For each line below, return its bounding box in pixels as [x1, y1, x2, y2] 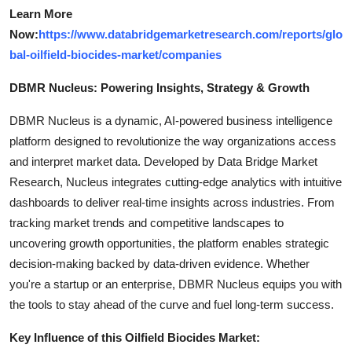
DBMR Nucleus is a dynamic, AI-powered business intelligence [9, 114, 332, 127]
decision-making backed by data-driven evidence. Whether [9, 257, 310, 270]
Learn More [9, 7, 72, 20]
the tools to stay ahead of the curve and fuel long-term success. [9, 298, 334, 311]
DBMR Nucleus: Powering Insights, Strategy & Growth [9, 81, 310, 94]
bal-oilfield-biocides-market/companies [9, 48, 222, 61]
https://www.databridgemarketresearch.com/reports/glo [38, 27, 343, 41]
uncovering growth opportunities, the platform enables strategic [9, 236, 329, 250]
